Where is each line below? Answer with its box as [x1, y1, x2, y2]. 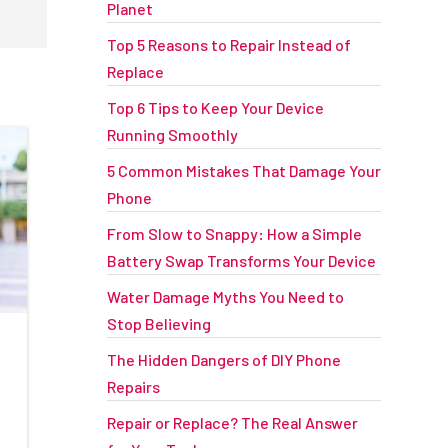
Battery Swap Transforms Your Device [106, 251, 376, 270]
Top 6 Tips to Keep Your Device [106, 98, 324, 117]
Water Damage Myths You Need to [106, 287, 344, 306]
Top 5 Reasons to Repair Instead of [106, 35, 351, 54]
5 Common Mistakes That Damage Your [106, 161, 381, 180]
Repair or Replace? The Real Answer [106, 413, 358, 432]
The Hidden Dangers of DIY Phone [106, 350, 341, 369]
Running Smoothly [106, 125, 238, 144]
